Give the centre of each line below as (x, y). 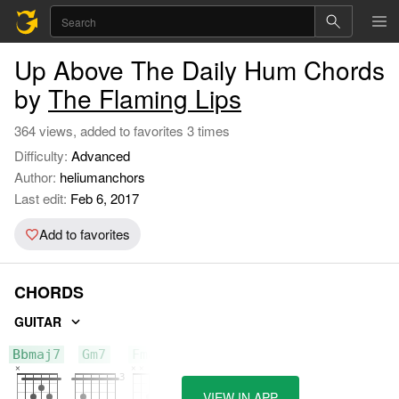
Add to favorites (85, 234)
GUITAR (38, 321)
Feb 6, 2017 (103, 198)
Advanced (101, 155)
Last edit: (41, 198)
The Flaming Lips (145, 98)
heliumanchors (102, 177)
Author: (37, 177)
